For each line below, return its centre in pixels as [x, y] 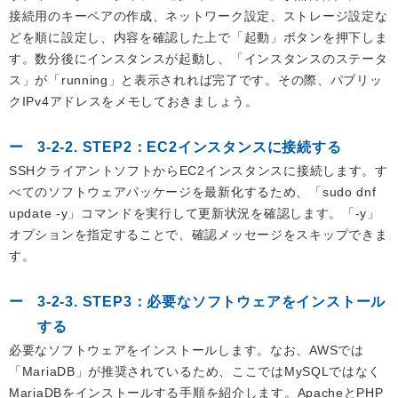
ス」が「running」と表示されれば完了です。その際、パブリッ [196, 80]
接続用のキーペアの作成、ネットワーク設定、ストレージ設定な [199, 16]
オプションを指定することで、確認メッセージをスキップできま [199, 235]
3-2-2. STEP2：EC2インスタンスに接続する [190, 147]
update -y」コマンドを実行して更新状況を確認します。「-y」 [195, 214]
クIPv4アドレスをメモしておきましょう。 [134, 102]
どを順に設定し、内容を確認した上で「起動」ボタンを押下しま [199, 38]
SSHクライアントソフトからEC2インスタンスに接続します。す [199, 171]
